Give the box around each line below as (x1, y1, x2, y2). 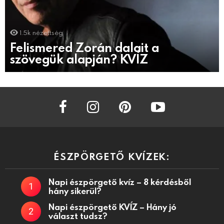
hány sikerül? (48, 185, 101, 196)
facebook (66, 96, 92, 103)
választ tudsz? (48, 210, 107, 221)
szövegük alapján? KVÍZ (10, 50, 148, 66)
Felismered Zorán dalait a (10, 39, 159, 55)
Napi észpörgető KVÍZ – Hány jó (48, 201, 176, 212)
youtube (161, 96, 184, 103)
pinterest (128, 96, 152, 103)
